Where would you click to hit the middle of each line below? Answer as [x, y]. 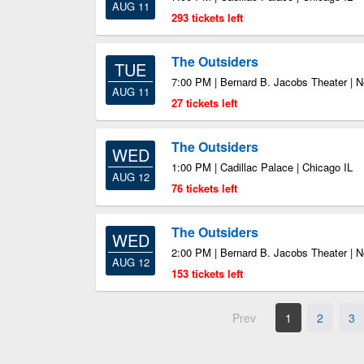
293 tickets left [207, 17]
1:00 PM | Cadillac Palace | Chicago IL [262, 167]
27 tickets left [204, 103]
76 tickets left [204, 188]
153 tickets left [207, 273]
